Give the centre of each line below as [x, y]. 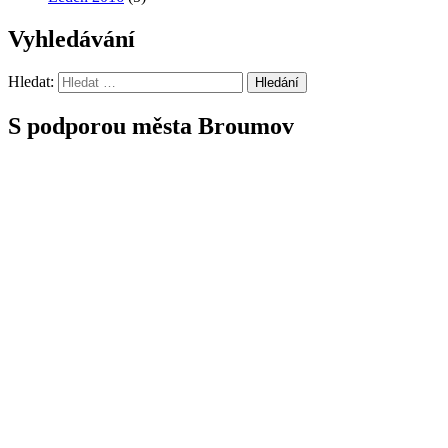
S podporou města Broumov [151, 126]
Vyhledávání [71, 38]
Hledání [277, 83]
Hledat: [33, 82]
